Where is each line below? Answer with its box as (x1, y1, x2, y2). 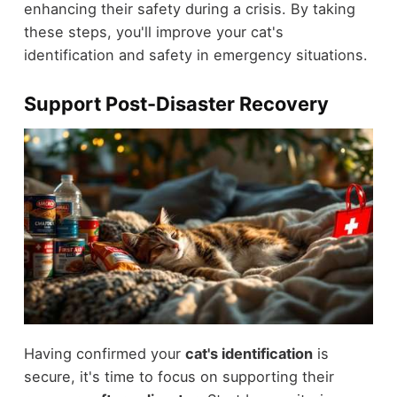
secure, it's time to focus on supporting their (23, 368, 334, 386)
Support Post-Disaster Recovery (23, 92, 329, 116)
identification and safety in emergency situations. (23, 46, 368, 65)
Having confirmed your (23, 345, 185, 363)
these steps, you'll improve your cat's (23, 23, 284, 42)
